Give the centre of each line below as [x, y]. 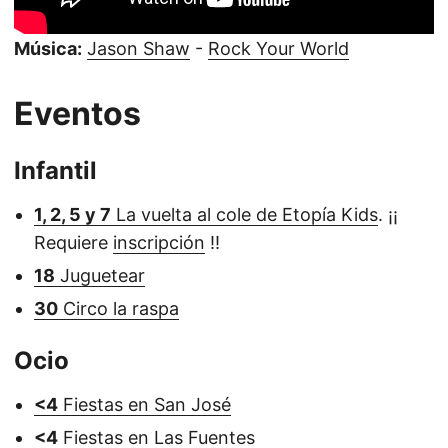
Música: [48, 48]
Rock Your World [278, 48]
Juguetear [100, 275]
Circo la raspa [118, 308]
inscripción [159, 242]
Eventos [77, 113]
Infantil [55, 170]
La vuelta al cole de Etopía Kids [244, 214]
